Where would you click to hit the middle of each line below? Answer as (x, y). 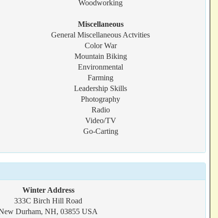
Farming (101, 78)
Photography (101, 99)
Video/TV (100, 120)
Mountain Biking (100, 56)
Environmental (101, 67)
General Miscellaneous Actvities (101, 35)
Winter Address (48, 190)
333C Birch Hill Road (48, 201)
